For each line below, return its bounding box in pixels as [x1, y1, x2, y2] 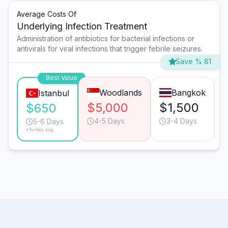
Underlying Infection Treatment [17, 21, 147, 32]
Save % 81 [176, 57, 211, 66]
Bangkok [171, 88, 206, 98]
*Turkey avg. [26, 127, 55, 133]
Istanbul [38, 88, 69, 99]
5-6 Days [33, 117, 64, 126]
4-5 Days [94, 117, 125, 126]
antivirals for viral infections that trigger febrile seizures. [17, 44, 203, 53]
